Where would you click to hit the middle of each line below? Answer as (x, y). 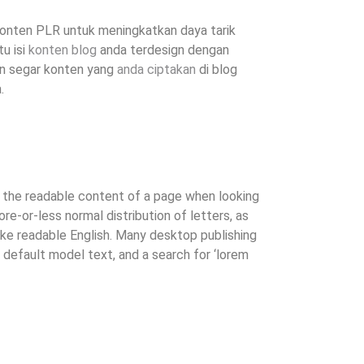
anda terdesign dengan (163, 50)
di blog (217, 70)
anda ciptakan (156, 70)
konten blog (63, 50)
